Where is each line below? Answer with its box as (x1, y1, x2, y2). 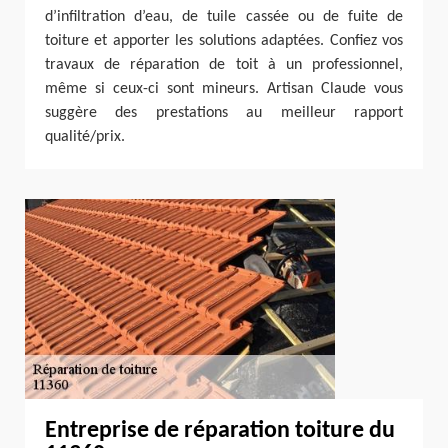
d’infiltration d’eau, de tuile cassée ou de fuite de (45, 9, 403, 25)
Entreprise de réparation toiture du (45, 419, 395, 443)
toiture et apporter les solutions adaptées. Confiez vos (45, 33, 403, 49)
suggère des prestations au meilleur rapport (45, 105, 403, 121)
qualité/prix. (45, 129, 125, 145)
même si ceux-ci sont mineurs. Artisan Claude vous (45, 81, 403, 97)
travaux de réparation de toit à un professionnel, (45, 57, 403, 73)
